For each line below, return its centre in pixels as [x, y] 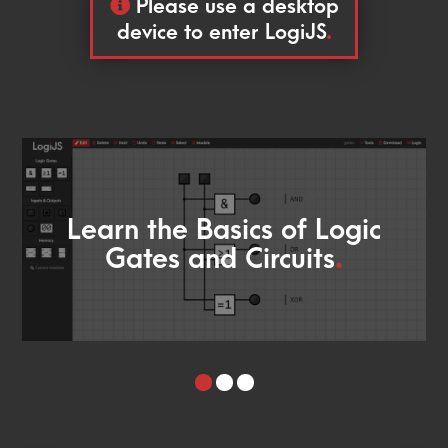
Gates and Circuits [220, 259]
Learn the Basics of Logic [224, 230]
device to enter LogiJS [221, 33]
